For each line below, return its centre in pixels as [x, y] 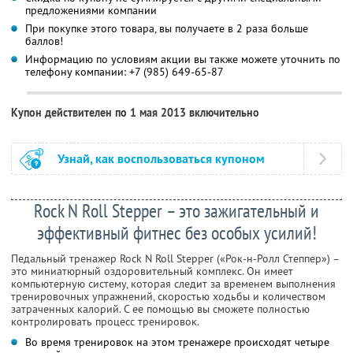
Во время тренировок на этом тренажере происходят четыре [177, 342]
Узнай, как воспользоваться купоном [161, 158]
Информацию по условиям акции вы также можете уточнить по [183, 59]
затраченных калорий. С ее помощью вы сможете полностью [160, 308]
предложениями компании [91, 10]
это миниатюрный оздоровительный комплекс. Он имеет [152, 271]
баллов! [44, 41]
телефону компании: [77, 71]
